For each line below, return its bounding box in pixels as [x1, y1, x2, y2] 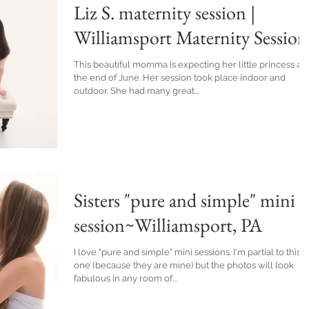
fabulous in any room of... [74, 272, 177, 283]
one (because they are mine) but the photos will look [74, 259, 294, 270]
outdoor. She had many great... [110, 86, 199, 97]
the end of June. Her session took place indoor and [74, 72, 143, 83]
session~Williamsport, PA [74, 212, 262, 237]
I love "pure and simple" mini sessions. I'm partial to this [74, 246, 233, 257]
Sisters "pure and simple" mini [74, 187, 295, 212]
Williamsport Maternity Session [74, 25, 308, 50]
